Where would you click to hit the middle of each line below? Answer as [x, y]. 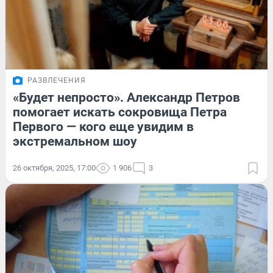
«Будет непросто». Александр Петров [126, 98]
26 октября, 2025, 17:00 [54, 168]
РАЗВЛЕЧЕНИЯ [57, 81]
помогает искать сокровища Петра [120, 112]
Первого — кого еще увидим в [103, 127]
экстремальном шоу [75, 142]
